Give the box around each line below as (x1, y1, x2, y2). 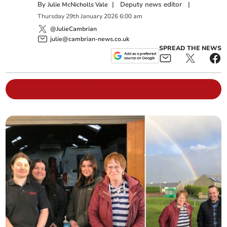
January (81, 12, 103, 21)
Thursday (37, 12, 65, 21)
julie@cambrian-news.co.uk (50, 34, 130, 43)
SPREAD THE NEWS (159, 44, 221, 52)
